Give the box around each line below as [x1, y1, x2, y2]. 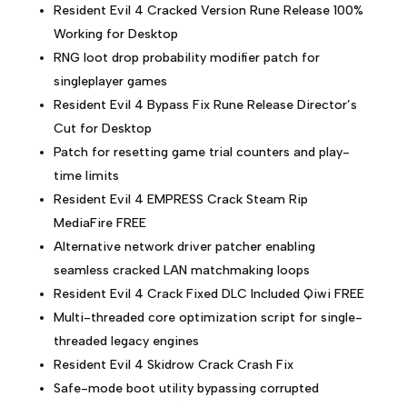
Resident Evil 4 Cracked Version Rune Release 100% [53, 3, 363, 18]
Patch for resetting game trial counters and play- [53, 144, 350, 160]
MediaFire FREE [53, 215, 146, 231]
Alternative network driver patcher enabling [53, 239, 315, 254]
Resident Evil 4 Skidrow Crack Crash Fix [53, 357, 293, 372]
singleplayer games [53, 74, 167, 89]
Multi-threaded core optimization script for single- [53, 310, 362, 325]
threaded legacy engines [53, 333, 199, 349]
